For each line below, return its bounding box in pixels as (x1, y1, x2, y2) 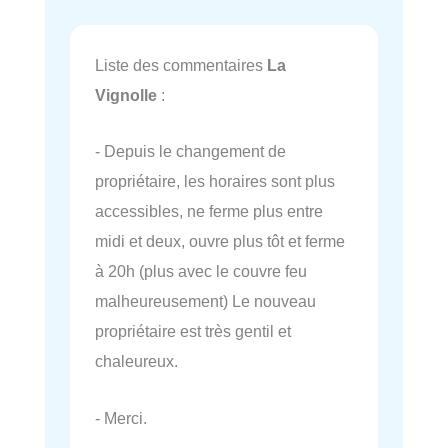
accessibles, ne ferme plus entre (95, 202, 323, 221)
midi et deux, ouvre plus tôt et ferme (95, 232, 345, 251)
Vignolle (95, 86, 157, 105)
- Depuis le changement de (95, 142, 286, 161)
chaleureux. (95, 352, 178, 371)
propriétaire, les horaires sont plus (95, 172, 335, 191)
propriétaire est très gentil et (95, 322, 291, 341)
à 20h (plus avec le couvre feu (95, 262, 307, 281)
